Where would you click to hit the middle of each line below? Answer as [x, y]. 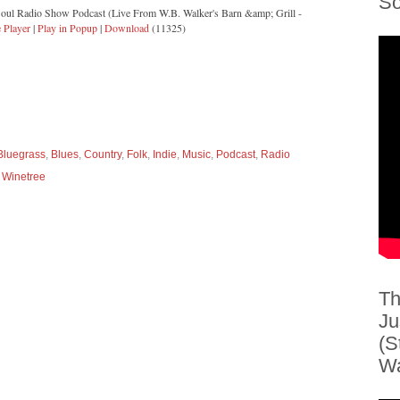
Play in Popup [67, 27]
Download [126, 27]
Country [103, 154]
